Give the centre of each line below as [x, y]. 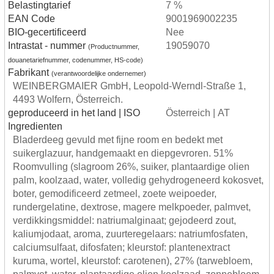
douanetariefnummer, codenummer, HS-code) [76, 60]
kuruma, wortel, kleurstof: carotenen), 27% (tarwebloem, [133, 260]
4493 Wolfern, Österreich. [68, 99]
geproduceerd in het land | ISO [74, 112]
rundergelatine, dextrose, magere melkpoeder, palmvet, [132, 206]
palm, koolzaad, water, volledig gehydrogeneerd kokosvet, [138, 180]
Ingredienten [35, 126]
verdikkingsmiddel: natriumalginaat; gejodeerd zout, [124, 220]
